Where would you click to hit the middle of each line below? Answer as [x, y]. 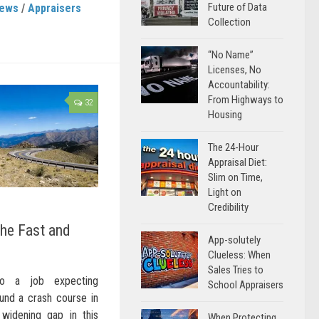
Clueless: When [239, 255]
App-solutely [234, 240]
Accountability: [239, 85]
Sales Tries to [236, 270]
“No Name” [231, 55]
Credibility [228, 207]
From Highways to [246, 100]
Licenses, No [235, 70]
